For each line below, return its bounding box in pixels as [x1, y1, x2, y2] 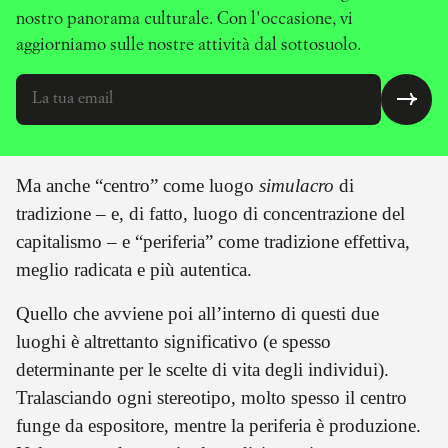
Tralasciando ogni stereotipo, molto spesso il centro [16, 387, 407, 409]
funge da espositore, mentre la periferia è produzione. [16, 415, 421, 437]
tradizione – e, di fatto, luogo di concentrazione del [16, 203, 405, 225]
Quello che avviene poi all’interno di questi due [16, 303, 379, 325]
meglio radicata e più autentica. [16, 259, 252, 281]
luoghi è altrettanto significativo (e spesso [16, 331, 331, 353]
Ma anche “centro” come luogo [16, 175, 259, 197]
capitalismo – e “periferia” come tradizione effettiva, [16, 231, 410, 253]
